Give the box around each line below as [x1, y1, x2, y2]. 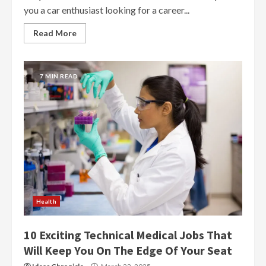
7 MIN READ [40, 72, 78, 80]
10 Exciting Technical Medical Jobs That [24, 227, 232, 242]
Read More [33, 28, 77, 38]
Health [36, 198, 56, 205]
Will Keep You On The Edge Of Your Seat [24, 243, 232, 258]
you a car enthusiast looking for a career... [24, 4, 189, 15]
